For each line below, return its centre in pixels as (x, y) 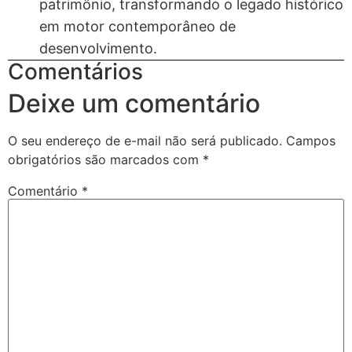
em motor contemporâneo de (137, 26)
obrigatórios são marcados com (105, 159)
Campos (311, 140)
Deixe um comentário (134, 103)
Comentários (75, 71)
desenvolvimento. (98, 48)
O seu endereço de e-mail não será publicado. (145, 140)
